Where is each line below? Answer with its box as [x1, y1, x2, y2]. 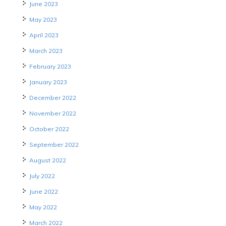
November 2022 [29, 109, 76, 118]
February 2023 [29, 63, 71, 71]
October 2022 [29, 125, 69, 133]
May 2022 [29, 203, 57, 211]
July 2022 [29, 172, 55, 180]
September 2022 [29, 141, 79, 149]
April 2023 [29, 31, 59, 39]
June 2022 [29, 188, 58, 196]
